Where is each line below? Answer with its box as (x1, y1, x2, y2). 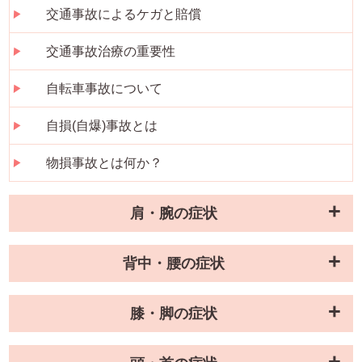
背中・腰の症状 (122, 255, 225, 271)
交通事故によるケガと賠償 (46, 6, 201, 21)
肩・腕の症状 (129, 204, 217, 221)
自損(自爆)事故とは (46, 118, 158, 133)
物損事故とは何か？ (46, 155, 162, 170)
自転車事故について (46, 81, 162, 95)
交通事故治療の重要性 (46, 44, 175, 58)
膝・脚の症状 (129, 305, 217, 322)
